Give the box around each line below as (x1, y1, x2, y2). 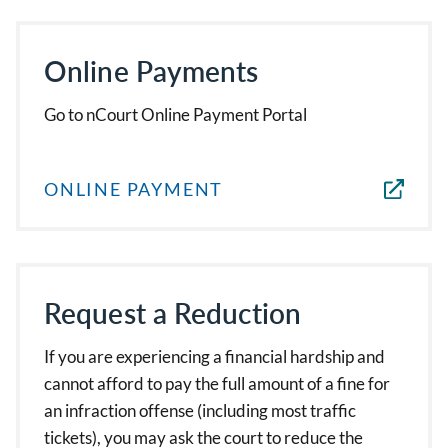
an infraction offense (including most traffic (44, 400, 356, 421)
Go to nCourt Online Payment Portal (44, 104, 307, 125)
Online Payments (44, 54, 259, 88)
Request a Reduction (44, 296, 301, 330)
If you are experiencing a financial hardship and (44, 346, 385, 367)
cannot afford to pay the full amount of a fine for (44, 373, 390, 394)
